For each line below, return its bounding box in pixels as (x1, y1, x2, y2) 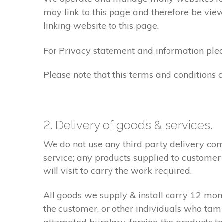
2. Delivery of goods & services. (43, 117, 213, 132)
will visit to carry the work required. (43, 165, 192, 176)
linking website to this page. (43, 20, 159, 32)
